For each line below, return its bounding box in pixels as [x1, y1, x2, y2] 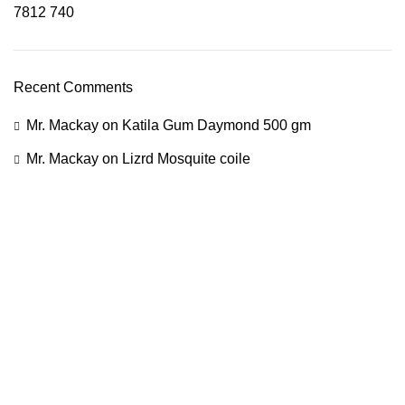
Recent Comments [14, 80, 133, 96]
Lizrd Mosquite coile [122, 151, 250, 167]
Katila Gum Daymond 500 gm [122, 118, 311, 134]
